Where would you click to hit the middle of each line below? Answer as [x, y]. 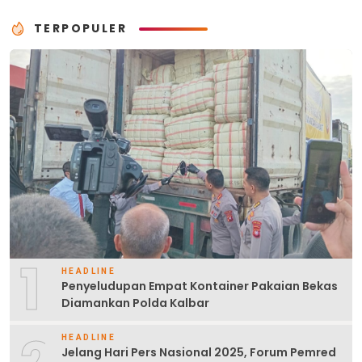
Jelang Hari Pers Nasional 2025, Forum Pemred [199, 352]
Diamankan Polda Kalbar [135, 303]
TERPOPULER [80, 28]
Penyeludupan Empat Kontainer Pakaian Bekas [200, 286]
